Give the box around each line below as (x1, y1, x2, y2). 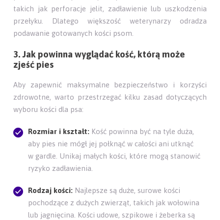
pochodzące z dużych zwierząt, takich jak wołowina (28, 198, 200, 207)
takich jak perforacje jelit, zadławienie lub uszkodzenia (13, 4, 207, 13)
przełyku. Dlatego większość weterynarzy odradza (13, 16, 207, 25)
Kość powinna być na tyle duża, (89, 127, 194, 136)
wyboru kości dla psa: (13, 105, 84, 114)
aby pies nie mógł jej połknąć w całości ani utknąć (28, 139, 194, 148)
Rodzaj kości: (28, 186, 75, 195)
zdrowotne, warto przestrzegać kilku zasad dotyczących (13, 93, 207, 102)
